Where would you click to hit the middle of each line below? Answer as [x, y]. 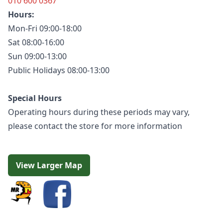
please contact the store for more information [95, 126]
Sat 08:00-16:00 [36, 42]
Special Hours [35, 98]
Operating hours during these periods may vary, [99, 112]
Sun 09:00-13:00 [37, 56]
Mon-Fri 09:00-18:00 [45, 28]
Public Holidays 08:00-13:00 [59, 70]
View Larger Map [49, 165]
